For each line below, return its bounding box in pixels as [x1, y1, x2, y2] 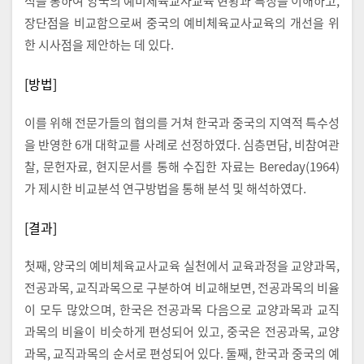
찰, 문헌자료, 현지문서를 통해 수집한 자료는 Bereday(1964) [24, 157, 340, 175]
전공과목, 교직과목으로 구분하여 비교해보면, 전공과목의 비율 [24, 279, 340, 297]
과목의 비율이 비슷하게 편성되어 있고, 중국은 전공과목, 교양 [24, 323, 340, 340]
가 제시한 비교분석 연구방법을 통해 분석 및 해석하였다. [24, 179, 306, 197]
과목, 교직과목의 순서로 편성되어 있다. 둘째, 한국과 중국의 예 [24, 344, 340, 362]
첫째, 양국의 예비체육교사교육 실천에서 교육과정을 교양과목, [24, 257, 340, 275]
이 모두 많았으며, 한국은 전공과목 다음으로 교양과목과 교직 [24, 301, 340, 318]
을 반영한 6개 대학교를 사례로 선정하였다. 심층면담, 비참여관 [24, 135, 340, 153]
